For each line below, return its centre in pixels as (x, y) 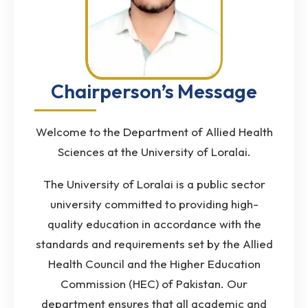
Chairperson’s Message (154, 91)
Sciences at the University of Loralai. (154, 151)
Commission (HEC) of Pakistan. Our (154, 283)
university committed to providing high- (154, 203)
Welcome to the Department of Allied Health (154, 131)
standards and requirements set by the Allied (154, 243)
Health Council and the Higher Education (154, 263)
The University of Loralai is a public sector (154, 184)
